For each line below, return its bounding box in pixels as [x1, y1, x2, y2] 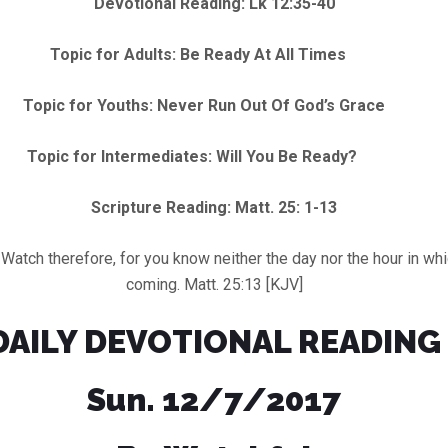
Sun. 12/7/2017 [87, 380, 341, 418]
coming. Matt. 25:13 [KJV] [125, 274, 303, 294]
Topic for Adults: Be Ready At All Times [50, 44, 378, 64]
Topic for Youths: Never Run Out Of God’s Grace [23, 95, 405, 115]
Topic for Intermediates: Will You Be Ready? [27, 146, 401, 166]
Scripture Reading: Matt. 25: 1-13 [91, 197, 337, 217]
